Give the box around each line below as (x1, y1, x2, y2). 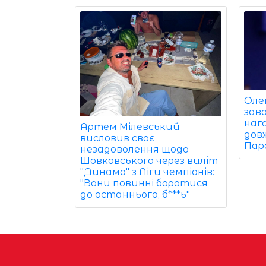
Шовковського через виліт (80, 154, 218, 166)
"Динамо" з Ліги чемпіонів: (80, 166, 214, 178)
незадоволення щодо (80, 143, 189, 155)
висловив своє (80, 132, 154, 144)
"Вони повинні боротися (80, 177, 208, 189)
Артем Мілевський (80, 121, 180, 132)
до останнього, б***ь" (80, 188, 190, 200)
